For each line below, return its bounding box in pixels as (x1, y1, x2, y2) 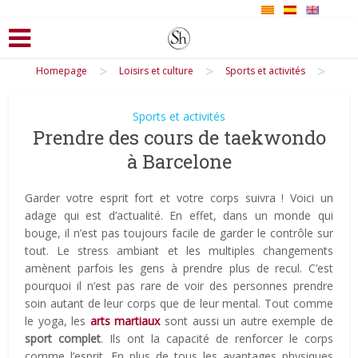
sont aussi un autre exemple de (160, 312, 333, 328)
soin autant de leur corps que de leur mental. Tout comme (25, 295, 333, 311)
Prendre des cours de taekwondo (32, 124, 326, 150)
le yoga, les (25, 312, 90, 328)
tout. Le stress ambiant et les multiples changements (25, 242, 333, 258)
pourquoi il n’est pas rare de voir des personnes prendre (25, 277, 333, 293)
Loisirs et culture (119, 63, 193, 78)
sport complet (25, 330, 101, 346)
